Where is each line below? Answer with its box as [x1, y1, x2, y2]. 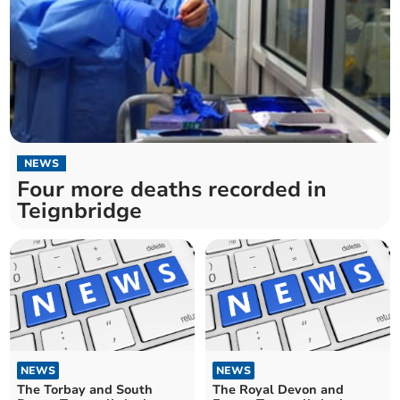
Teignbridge [17, 196, 143, 226]
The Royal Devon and [212, 380, 344, 398]
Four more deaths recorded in [17, 175, 328, 204]
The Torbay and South [17, 380, 154, 398]
